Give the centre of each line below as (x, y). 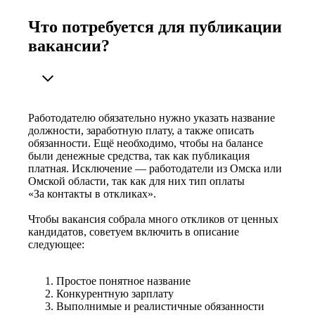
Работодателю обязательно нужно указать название (152, 118)
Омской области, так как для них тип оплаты (136, 181)
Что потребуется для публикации (155, 27)
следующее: (56, 245)
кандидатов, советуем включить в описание (134, 232)
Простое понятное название (123, 281)
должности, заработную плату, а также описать (141, 131)
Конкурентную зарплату (115, 294)
